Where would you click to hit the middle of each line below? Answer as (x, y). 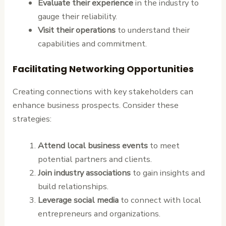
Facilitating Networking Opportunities (103, 69)
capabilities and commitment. (92, 44)
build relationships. (73, 186)
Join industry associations (84, 173)
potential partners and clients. (95, 159)
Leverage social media (78, 200)
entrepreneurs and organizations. (99, 213)
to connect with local (160, 200)
